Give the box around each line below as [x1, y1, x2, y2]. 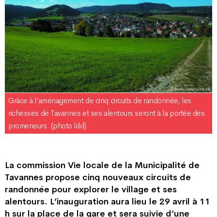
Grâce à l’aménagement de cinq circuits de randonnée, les [8, 95, 191, 106]
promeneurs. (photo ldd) [8, 121, 86, 131]
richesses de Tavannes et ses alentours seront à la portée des [8, 108, 205, 118]
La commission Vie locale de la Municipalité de [5, 159, 200, 170]
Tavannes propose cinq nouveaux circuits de [5, 171, 191, 183]
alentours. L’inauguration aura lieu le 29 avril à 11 [5, 196, 212, 207]
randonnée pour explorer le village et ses [5, 184, 177, 195]
